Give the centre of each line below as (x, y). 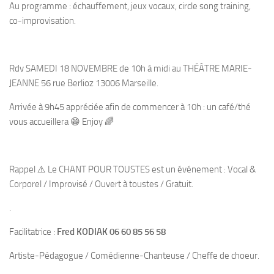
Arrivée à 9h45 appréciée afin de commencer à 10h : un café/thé (130, 107)
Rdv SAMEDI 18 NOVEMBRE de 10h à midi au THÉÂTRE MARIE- (131, 68)
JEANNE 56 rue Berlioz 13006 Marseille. (84, 83)
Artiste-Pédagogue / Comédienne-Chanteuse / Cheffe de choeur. (134, 256)
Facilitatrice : (33, 232)
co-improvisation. (43, 21)
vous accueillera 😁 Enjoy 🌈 (61, 122)
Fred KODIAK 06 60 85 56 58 (111, 232)
